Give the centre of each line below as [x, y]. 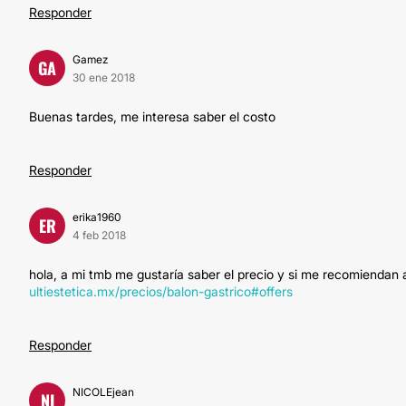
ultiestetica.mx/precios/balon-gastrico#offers [161, 291]
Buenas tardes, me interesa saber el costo [152, 116]
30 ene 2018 [104, 77]
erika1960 [97, 217]
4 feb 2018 [99, 235]
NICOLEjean [103, 392]
